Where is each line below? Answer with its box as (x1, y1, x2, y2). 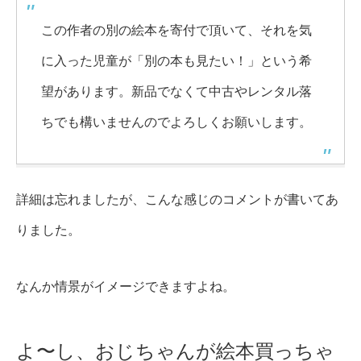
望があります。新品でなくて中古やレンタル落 (41, 85, 312, 99)
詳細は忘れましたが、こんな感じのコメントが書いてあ (16, 193, 338, 207)
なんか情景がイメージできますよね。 (16, 280, 235, 294)
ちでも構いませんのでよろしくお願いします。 (41, 115, 312, 130)
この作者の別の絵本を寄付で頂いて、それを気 (41, 23, 312, 38)
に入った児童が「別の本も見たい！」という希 (41, 54, 312, 68)
